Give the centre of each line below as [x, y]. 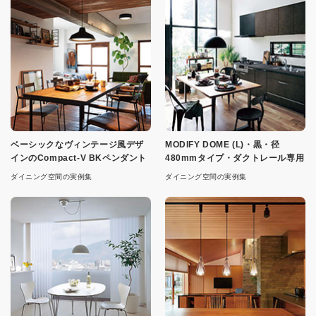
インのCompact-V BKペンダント [79, 158]
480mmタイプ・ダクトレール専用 [235, 158]
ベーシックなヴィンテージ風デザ [77, 145]
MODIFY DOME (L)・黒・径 [223, 145]
